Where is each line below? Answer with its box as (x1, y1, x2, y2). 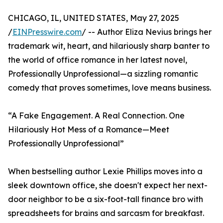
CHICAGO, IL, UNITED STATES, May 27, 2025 (8, 12, 179, 23)
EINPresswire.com (12, 26, 82, 37)
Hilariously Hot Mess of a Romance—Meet (8, 124, 169, 134)
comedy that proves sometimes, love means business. (8, 82, 211, 93)
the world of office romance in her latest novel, (8, 54, 187, 65)
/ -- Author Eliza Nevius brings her (82, 26, 212, 37)
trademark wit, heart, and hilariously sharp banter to (8, 40, 210, 51)
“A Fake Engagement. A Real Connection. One (8, 110, 185, 120)
